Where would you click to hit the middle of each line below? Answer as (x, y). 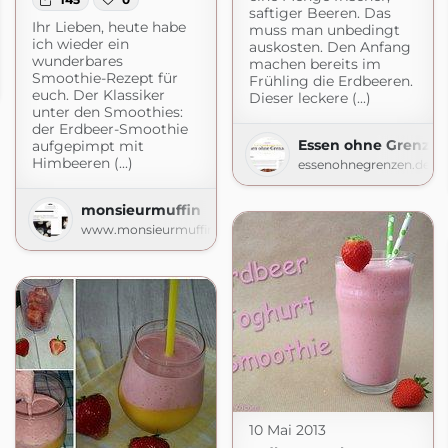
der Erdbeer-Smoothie (109, 128)
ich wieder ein (80, 43)
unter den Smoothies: (107, 111)
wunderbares (77, 60)
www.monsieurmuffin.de (156, 229)
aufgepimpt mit (87, 145)
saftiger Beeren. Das (319, 12)
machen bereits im (314, 63)
